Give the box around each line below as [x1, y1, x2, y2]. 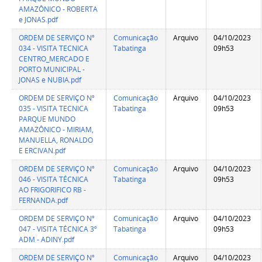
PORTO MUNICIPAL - [19, 64, 85, 75]
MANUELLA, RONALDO [19, 135, 94, 146]
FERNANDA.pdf [19, 195, 68, 206]
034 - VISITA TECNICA [19, 43, 89, 54]
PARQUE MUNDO [19, 114, 76, 125]
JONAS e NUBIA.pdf [19, 75, 82, 85]
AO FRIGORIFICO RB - [19, 185, 87, 195]
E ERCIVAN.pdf [19, 146, 66, 156]
